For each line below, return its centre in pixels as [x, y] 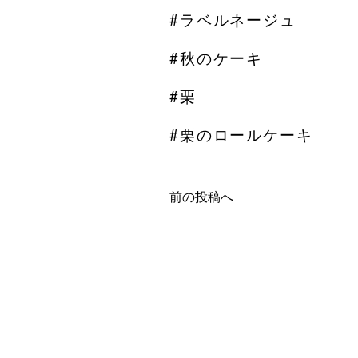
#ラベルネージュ [233, 20]
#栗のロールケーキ [241, 135]
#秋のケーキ [217, 58]
